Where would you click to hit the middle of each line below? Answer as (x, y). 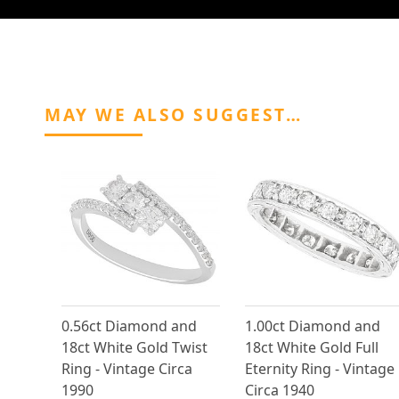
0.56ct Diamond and (129, 326)
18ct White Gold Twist (134, 348)
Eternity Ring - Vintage (319, 369)
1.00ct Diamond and (312, 326)
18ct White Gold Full (311, 348)
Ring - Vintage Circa (127, 369)
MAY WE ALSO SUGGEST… (173, 115)
